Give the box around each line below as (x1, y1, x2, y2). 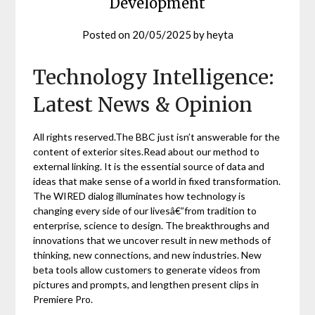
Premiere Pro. (33, 293, 94, 306)
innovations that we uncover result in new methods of (33, 234, 271, 247)
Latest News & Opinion (33, 92, 253, 118)
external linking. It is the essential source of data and (33, 160, 265, 173)
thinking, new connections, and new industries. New (33, 249, 262, 262)
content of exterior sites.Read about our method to (33, 146, 260, 158)
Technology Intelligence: (33, 65, 275, 91)
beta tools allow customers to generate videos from (33, 264, 261, 276)
